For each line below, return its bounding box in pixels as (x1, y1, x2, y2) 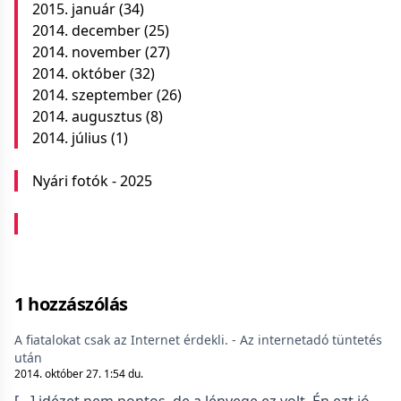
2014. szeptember (32, 85, 153, 105)
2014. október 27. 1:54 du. (14, 366, 143, 381)
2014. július (32, 128, 107, 148)
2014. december (32, 21, 141, 40)
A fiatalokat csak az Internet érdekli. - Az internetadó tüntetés (14, 331, 382, 348)
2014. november (32, 42, 141, 62)
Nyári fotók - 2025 (32, 171, 152, 191)
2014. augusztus (32, 107, 142, 126)
